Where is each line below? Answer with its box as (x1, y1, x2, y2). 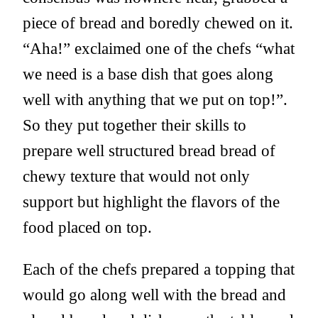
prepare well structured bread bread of (23, 141, 275, 160)
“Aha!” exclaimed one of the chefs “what (23, 39, 295, 58)
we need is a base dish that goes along (23, 65, 273, 84)
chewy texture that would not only (23, 167, 250, 186)
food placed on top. (23, 218, 152, 237)
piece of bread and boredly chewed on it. (23, 13, 293, 33)
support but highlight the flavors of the (23, 192, 280, 212)
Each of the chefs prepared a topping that (23, 260, 295, 279)
